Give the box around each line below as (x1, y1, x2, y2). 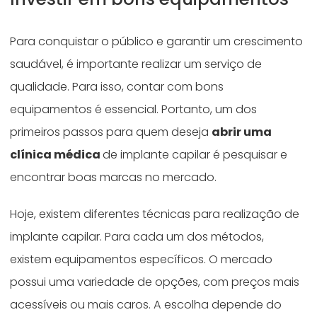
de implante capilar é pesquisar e (103, 146, 288, 163)
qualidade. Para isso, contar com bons (10, 78, 224, 95)
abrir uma (212, 123, 272, 140)
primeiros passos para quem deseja (10, 123, 212, 140)
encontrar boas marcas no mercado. (10, 168, 220, 185)
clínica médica (10, 146, 103, 163)
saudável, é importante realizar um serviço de (10, 55, 263, 72)
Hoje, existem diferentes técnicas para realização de (10, 205, 300, 222)
